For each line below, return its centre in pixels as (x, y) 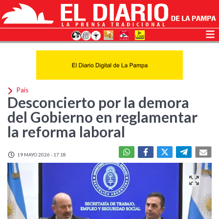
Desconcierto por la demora (98, 102)
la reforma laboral (66, 131)
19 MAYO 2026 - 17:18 (41, 154)
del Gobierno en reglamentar (102, 117)
